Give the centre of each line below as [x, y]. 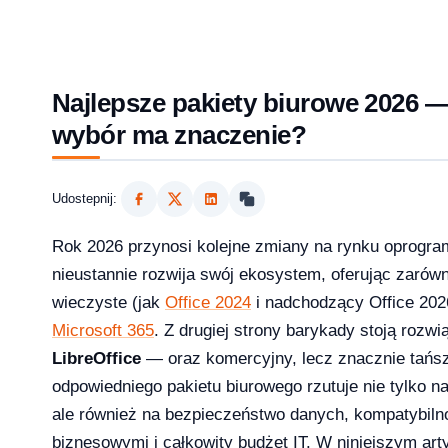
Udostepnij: [84, 198]
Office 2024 [208, 302]
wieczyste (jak [108, 302]
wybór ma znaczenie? [179, 135]
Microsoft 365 [103, 330]
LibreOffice [96, 358]
